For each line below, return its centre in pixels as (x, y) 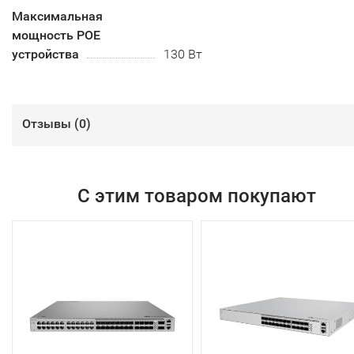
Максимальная (57, 16)
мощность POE (56, 35)
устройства (45, 54)
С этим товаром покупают (196, 196)
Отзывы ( (51, 123)
